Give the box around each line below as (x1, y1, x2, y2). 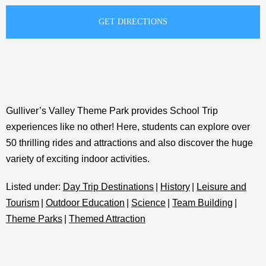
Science (131, 198, 166, 208)
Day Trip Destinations (63, 182, 154, 192)
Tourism (6, 198, 39, 208)
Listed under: (6, 182, 63, 192)
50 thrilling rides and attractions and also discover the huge (6, 138, 253, 148)
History (160, 182, 190, 192)
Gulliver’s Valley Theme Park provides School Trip (6, 106, 218, 116)
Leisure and (197, 182, 246, 192)
